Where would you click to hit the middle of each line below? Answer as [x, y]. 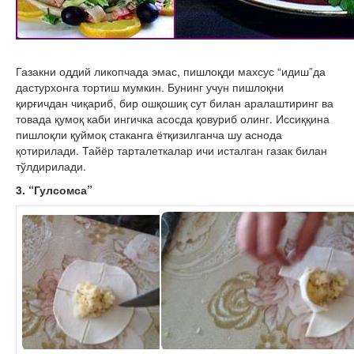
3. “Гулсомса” [54, 190]
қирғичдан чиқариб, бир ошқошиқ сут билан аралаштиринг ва [175, 103]
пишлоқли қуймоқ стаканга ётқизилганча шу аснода [149, 135]
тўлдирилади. [51, 166]
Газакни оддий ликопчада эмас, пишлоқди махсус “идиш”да [171, 72]
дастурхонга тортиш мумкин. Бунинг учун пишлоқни [150, 87]
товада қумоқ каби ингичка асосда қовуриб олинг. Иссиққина [173, 119]
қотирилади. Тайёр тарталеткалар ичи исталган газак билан [171, 151]
